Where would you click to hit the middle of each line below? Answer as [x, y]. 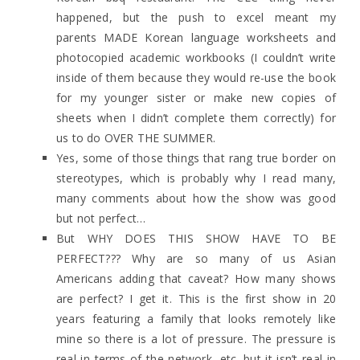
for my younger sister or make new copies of [196, 98]
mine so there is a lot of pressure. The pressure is [196, 339]
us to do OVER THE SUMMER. [136, 138]
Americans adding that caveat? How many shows [196, 278]
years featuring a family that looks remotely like [196, 319]
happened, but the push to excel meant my [196, 17]
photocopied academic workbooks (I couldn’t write [196, 57]
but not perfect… [101, 218]
